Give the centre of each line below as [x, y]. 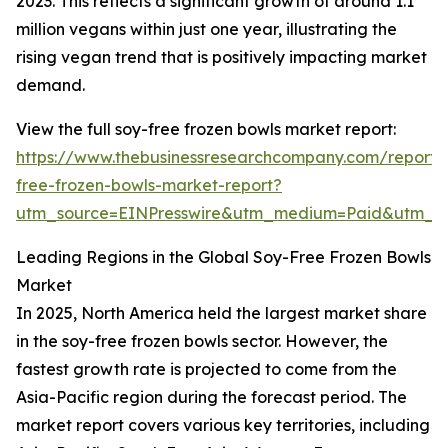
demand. [50, 85]
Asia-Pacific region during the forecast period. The [211, 397]
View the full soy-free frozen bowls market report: [206, 129]
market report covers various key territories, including [223, 425]
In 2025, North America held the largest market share [221, 313]
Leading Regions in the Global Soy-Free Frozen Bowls [223, 257]
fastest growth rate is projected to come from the [206, 369]
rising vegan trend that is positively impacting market [221, 57]
